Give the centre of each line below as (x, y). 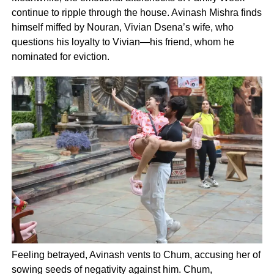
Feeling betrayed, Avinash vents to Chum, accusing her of (136, 255)
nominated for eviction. (60, 56)
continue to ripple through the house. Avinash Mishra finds (136, 12)
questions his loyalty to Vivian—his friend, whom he (123, 42)
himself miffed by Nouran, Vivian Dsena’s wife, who (122, 27)
